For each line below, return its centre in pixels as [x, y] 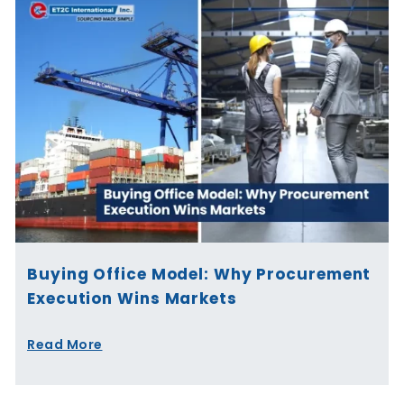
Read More [65, 344]
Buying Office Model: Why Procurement [199, 274]
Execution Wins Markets [132, 298]
